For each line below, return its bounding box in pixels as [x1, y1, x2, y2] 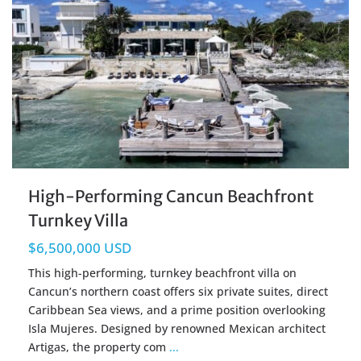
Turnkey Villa [28, 210, 128, 231]
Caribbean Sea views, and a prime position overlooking [28, 302, 326, 318]
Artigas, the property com [28, 339, 169, 355]
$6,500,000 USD [28, 239, 131, 258]
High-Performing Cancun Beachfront [28, 186, 313, 207]
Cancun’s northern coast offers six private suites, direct [28, 284, 328, 300]
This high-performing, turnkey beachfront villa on [28, 265, 297, 281]
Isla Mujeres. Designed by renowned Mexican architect [28, 321, 326, 337]
